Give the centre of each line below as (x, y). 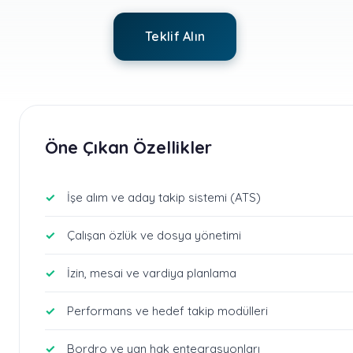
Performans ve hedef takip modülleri (167, 311)
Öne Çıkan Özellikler (128, 147)
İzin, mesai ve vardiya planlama (152, 273)
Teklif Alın (175, 36)
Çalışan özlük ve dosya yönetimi (154, 235)
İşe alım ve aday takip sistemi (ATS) (164, 197)
